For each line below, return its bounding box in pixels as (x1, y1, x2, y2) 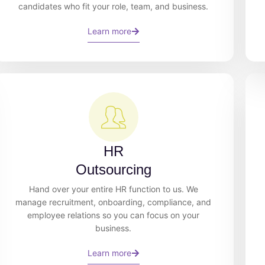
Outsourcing (75, 161, 151, 177)
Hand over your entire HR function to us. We (28, 183, 198, 194)
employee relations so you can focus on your (27, 209, 200, 220)
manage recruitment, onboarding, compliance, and (15, 196, 212, 207)
